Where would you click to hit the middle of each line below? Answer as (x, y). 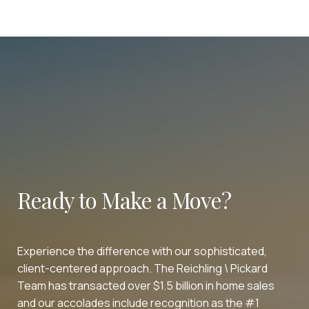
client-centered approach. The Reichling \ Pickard (142, 268)
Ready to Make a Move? (124, 199)
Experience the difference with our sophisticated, (142, 251)
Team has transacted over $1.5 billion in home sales (146, 285)
